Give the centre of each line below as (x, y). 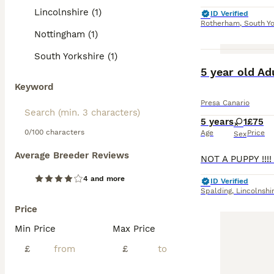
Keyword (34, 87)
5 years (217, 122)
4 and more (104, 179)
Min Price (35, 229)
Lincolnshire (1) (68, 12)
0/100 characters (54, 132)
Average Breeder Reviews (72, 155)
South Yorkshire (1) (76, 56)
